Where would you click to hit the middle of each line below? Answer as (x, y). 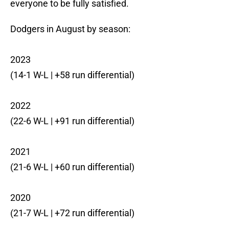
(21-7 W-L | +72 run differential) (72, 213)
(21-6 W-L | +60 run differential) (72, 167)
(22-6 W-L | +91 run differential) (72, 121)
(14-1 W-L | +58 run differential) (72, 75)
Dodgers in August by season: (70, 29)
